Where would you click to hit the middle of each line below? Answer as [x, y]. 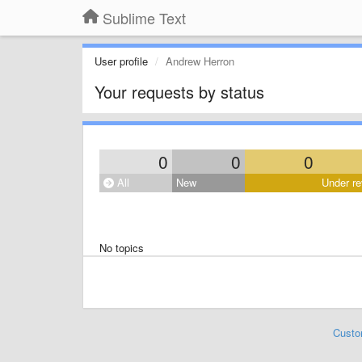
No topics [122, 248]
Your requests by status [179, 92]
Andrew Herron [200, 61]
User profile [121, 61]
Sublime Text [144, 18]
